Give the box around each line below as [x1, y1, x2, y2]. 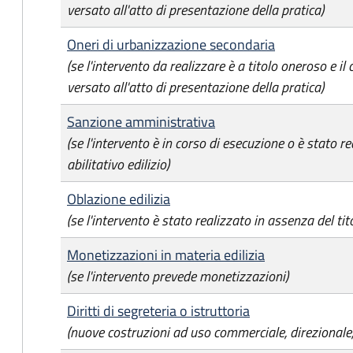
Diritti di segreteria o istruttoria [67, 300, 250, 321]
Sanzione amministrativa [67, 111, 215, 132]
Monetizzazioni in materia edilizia [67, 244, 265, 266]
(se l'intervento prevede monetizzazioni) [67, 266, 288, 287]
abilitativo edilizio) [67, 154, 169, 175]
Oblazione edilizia [67, 188, 170, 210]
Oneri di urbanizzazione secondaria [67, 34, 275, 55]
